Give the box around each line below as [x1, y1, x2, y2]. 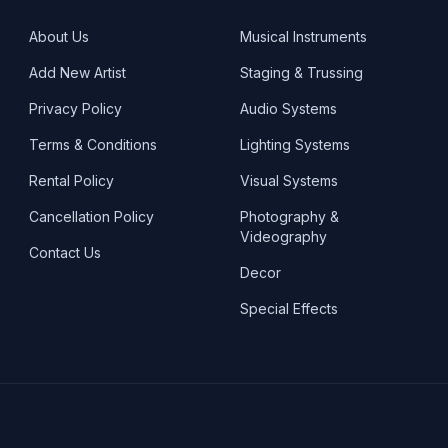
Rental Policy [29, 172, 115, 189]
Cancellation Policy [29, 208, 155, 225]
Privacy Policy [29, 100, 123, 117]
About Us [29, 28, 90, 45]
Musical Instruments [239, 28, 367, 45]
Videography [239, 228, 327, 245]
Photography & [239, 208, 339, 225]
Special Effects [239, 300, 338, 317]
